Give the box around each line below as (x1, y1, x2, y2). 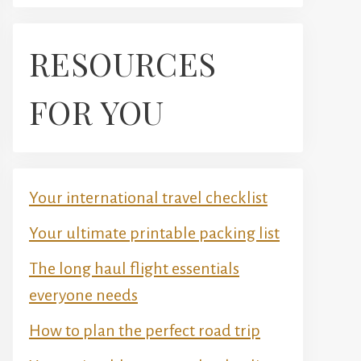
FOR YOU (29, 90, 164, 133)
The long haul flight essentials (29, 259, 239, 277)
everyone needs (29, 286, 138, 304)
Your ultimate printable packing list (29, 224, 280, 242)
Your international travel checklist (29, 189, 268, 206)
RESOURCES (29, 42, 217, 85)
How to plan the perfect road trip (29, 322, 260, 339)
